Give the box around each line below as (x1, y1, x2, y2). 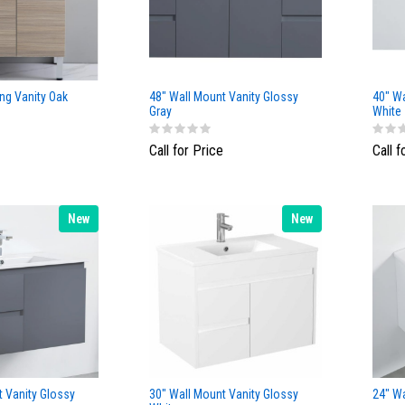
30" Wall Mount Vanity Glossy (149, 386, 298, 401)
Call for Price (149, 141, 223, 159)
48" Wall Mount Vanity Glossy (149, 89, 298, 105)
